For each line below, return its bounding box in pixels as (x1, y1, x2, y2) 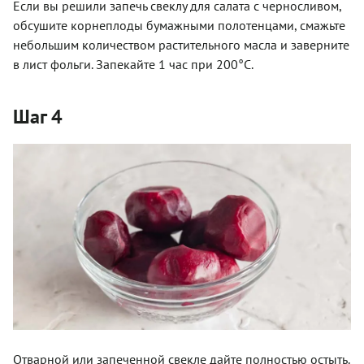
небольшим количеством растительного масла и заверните (13, 36, 349, 53)
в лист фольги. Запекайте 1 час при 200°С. (13, 55, 253, 72)
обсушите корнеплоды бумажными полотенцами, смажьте (13, 16, 345, 33)
